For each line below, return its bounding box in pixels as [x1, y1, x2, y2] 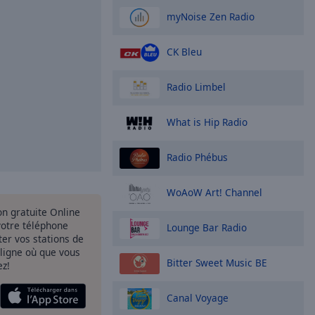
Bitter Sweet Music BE [167, 255, 267, 269]
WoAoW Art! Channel [167, 185, 262, 199]
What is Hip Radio [167, 115, 247, 129]
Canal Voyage [167, 290, 229, 304]
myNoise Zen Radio [167, 9, 255, 23]
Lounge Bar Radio [167, 220, 247, 234]
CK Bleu [167, 44, 202, 58]
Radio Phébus [167, 150, 228, 164]
